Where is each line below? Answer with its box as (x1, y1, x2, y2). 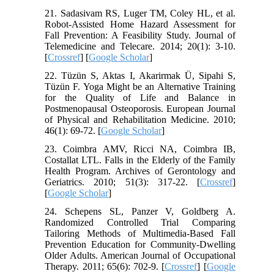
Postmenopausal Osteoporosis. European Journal (45, 103, 235, 114)
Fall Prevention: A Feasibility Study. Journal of (45, 30, 235, 41)
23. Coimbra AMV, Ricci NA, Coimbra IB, (45, 144, 235, 155)
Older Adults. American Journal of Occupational (45, 250, 235, 261)
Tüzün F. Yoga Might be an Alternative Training (45, 81, 235, 92)
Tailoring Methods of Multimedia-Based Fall (45, 228, 235, 239)
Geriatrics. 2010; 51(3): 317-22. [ (45, 177, 200, 188)
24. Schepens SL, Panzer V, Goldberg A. (45, 206, 235, 217)
